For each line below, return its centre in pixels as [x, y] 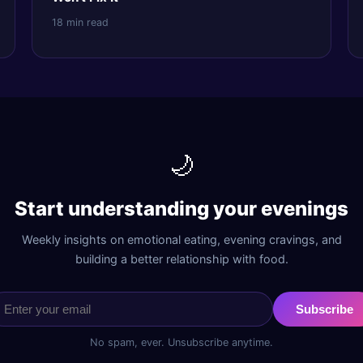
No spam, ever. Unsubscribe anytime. [181, 343]
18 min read [80, 22]
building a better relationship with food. [181, 259]
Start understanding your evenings [181, 209]
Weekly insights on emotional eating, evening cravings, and [181, 240]
